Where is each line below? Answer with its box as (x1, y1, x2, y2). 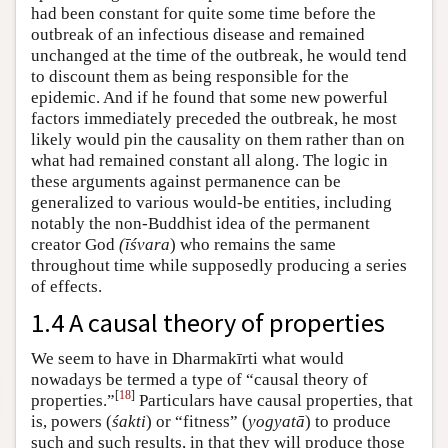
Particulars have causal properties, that (135, 390, 413, 410)
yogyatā (248, 411, 305, 431)
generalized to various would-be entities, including (31, 192, 392, 212)
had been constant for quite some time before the (31, 3, 376, 23)
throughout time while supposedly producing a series (31, 255, 407, 275)
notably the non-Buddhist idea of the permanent (31, 213, 370, 233)
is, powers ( (31, 411, 112, 431)
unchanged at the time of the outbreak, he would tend (31, 45, 407, 65)
